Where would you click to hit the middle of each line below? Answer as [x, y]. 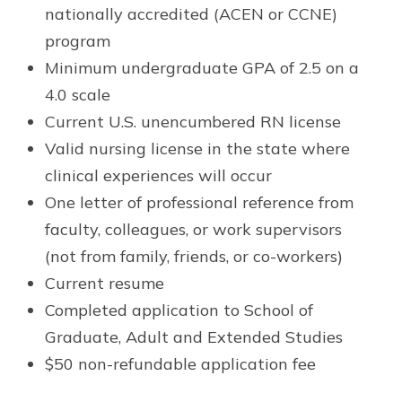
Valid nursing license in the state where [197, 148]
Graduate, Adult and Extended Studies [194, 336]
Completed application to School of [179, 310]
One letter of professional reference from [199, 202]
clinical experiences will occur [158, 175]
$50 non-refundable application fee [180, 363]
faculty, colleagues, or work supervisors [193, 229]
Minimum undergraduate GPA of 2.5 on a [202, 67]
